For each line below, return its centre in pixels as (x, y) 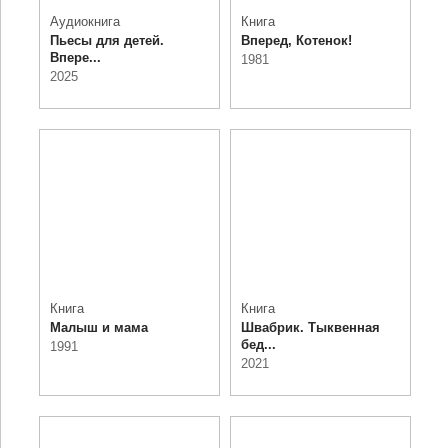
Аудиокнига (84, 21)
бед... (258, 344)
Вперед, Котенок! (296, 40)
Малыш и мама (98, 327)
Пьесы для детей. (106, 40)
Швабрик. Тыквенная (310, 327)
